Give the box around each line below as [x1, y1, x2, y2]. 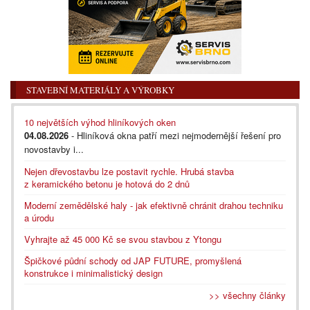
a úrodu [24, 210, 54, 224]
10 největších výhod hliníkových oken [24, 115, 176, 129]
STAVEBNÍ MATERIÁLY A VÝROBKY [26, 83, 174, 96]
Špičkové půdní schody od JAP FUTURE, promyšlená [24, 253, 241, 267]
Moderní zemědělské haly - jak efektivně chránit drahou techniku [24, 198, 283, 212]
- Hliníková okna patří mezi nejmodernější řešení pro [69, 128, 281, 142]
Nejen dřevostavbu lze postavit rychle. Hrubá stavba [24, 164, 234, 178]
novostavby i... [24, 142, 84, 156]
